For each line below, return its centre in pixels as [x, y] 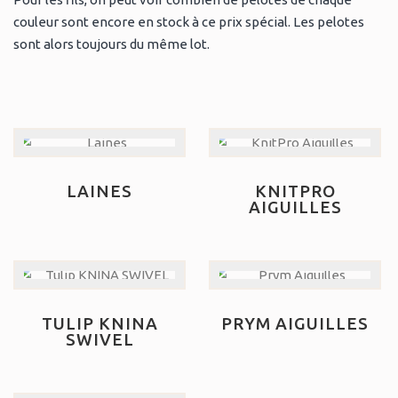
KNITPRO [295, 192]
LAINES [99, 192]
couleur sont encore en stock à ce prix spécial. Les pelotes [189, 22]
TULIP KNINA [99, 324]
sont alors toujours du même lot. [111, 44]
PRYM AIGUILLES [295, 324]
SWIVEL [99, 340]
